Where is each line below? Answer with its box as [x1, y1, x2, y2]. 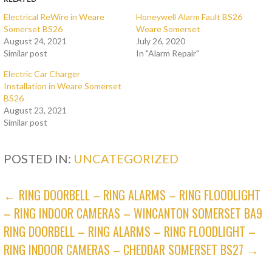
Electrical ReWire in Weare [4, 12, 105, 22]
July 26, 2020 [135, 36, 185, 47]
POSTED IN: [4, 151, 74, 166]
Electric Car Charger [4, 69, 81, 80]
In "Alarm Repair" [135, 48, 199, 59]
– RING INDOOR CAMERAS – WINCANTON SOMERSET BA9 [4, 204, 263, 223]
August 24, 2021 [4, 36, 67, 47]
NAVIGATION [3, 208, 110, 241]
